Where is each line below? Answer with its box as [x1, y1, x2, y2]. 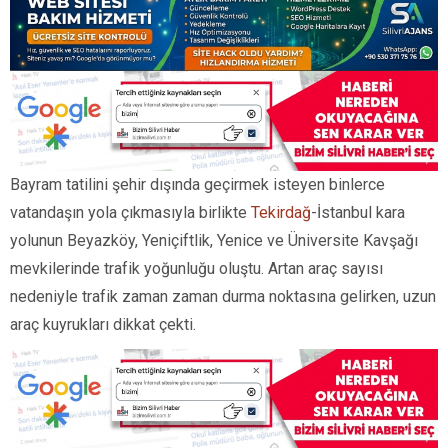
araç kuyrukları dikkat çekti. [10, 314, 196, 334]
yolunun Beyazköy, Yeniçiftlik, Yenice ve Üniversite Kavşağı [10, 230, 418, 250]
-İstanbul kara [311, 202, 405, 222]
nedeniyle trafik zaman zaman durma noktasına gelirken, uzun [10, 286, 436, 306]
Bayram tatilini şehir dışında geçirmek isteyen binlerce [10, 174, 385, 194]
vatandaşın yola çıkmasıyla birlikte [10, 202, 251, 222]
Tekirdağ [251, 202, 311, 222]
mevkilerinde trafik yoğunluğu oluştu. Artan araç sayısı [10, 258, 383, 278]
